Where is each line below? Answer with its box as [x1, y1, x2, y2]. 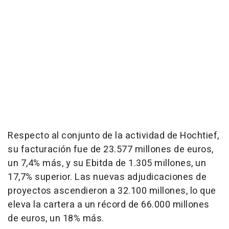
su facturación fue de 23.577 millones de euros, [8, 142, 214, 156]
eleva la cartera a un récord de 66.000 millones [8, 197, 210, 212]
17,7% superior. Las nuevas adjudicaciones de [8, 170, 207, 184]
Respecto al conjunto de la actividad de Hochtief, [8, 128, 219, 143]
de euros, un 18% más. [8, 211, 104, 225]
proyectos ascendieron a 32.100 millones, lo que [8, 184, 216, 198]
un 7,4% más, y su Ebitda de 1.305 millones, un [8, 156, 206, 170]
